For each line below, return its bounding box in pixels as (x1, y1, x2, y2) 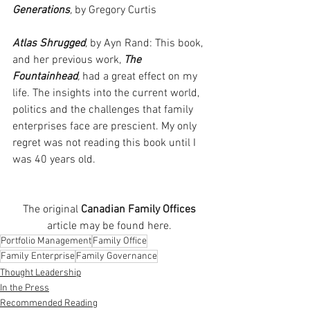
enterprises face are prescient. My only (12, 120, 199, 134)
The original (23, 203, 81, 217)
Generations (12, 3, 70, 18)
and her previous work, (12, 53, 124, 68)
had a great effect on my (80, 70, 200, 84)
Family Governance (76, 250, 157, 263)
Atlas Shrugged (12, 37, 85, 51)
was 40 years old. (12, 153, 95, 167)
